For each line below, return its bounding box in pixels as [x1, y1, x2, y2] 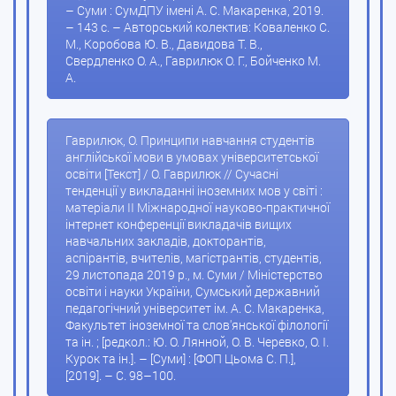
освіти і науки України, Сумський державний [65, 283, 320, 301]
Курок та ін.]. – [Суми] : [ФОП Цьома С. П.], [65, 350, 296, 368]
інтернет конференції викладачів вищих [65, 216, 292, 233]
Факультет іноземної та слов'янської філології [65, 316, 328, 334]
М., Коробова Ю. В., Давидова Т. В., [65, 35, 263, 53]
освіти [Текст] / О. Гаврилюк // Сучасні [65, 165, 278, 183]
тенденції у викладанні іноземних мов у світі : [65, 182, 323, 200]
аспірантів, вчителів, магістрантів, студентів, [65, 249, 322, 267]
